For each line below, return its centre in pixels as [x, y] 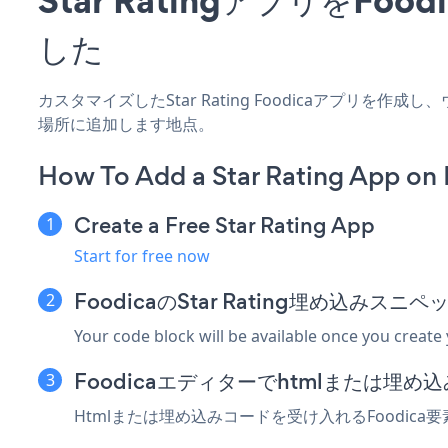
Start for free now [142, 255]
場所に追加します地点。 [126, 123]
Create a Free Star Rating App [224, 225]
